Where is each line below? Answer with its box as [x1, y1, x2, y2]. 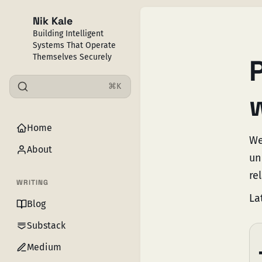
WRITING [16, 178, 49, 187]
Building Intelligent [33, 29, 104, 39]
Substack [27, 220, 65, 231]
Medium [27, 242, 61, 253]
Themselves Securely [33, 52, 112, 62]
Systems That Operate [33, 40, 116, 50]
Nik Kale [33, 14, 73, 27]
